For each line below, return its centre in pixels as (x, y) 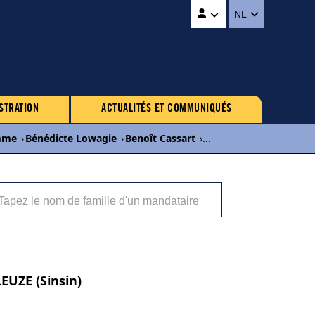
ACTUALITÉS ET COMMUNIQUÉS (167, 109)
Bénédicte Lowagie (71, 138)
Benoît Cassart (160, 138)
